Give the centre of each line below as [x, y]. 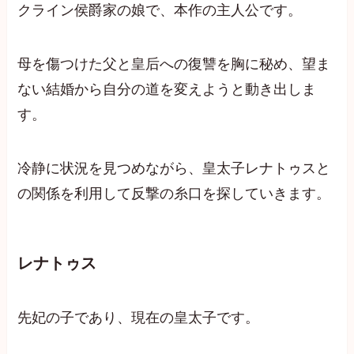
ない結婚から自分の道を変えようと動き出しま [167, 90]
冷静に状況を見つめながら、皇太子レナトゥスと [174, 168]
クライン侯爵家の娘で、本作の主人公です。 [160, 11]
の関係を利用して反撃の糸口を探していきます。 [174, 193]
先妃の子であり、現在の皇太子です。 [139, 318]
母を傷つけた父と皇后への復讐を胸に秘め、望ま [174, 64]
